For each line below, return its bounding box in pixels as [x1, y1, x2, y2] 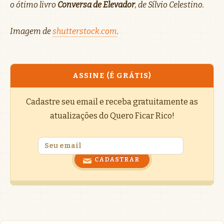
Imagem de [10, 26, 52, 36]
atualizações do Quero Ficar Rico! [49, 110, 174, 120]
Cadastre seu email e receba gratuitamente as [26, 96, 198, 106]
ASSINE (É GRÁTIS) [72, 70, 151, 80]
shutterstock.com [52, 26, 117, 36]
